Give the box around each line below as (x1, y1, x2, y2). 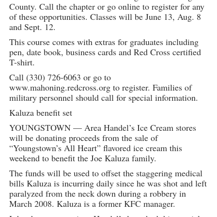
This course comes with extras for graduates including (9, 36, 199, 48)
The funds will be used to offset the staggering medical (9, 167, 202, 179)
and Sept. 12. (9, 21, 56, 33)
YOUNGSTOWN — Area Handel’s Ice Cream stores (9, 122, 196, 134)
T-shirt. (9, 56, 35, 68)
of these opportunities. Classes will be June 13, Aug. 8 (9, 11, 201, 23)
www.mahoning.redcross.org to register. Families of (9, 81, 192, 93)
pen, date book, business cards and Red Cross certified (9, 46, 201, 58)
